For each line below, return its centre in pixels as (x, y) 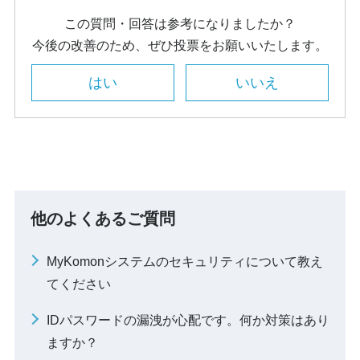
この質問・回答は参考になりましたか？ (180, 24)
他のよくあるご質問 (103, 219)
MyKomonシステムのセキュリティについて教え (185, 262)
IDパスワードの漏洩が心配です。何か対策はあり (188, 320)
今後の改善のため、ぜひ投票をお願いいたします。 (180, 45)
